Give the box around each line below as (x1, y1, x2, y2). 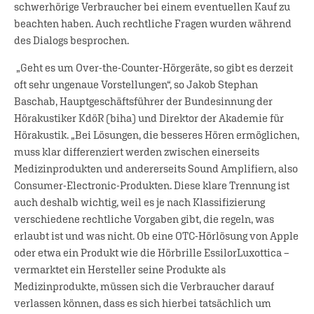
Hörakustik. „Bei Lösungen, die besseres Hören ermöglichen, (14, 128, 299, 141)
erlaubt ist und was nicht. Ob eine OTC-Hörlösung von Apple (14, 229, 299, 242)
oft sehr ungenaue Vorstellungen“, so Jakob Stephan (14, 78, 258, 90)
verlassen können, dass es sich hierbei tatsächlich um (14, 296, 271, 309)
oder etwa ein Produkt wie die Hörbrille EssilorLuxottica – (14, 246, 289, 259)
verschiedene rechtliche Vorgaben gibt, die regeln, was (14, 212, 274, 225)
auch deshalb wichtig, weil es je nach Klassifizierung (14, 196, 265, 208)
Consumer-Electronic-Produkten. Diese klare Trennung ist (14, 179, 289, 191)
